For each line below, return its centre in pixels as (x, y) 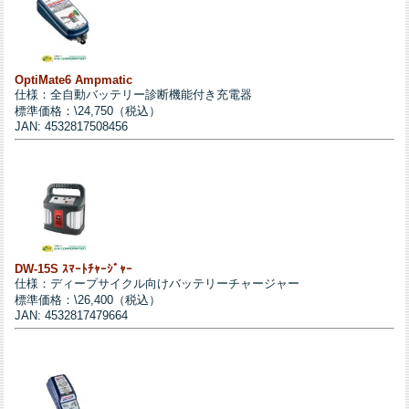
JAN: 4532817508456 (72, 126)
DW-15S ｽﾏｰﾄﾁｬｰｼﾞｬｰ (74, 268)
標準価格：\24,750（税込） (88, 110)
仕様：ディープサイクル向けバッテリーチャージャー (157, 283)
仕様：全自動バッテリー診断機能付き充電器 (134, 94)
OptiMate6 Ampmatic (74, 79)
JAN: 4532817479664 (72, 315)
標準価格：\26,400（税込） (88, 299)
